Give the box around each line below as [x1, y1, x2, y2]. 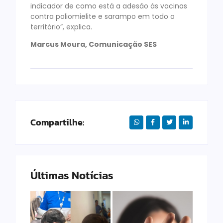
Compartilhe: [30, 115, 84, 129]
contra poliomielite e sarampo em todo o [30, 11, 175, 21]
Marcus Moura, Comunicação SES [30, 39, 157, 50]
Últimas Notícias [30, 167, 113, 184]
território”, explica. [30, 21, 92, 32]
